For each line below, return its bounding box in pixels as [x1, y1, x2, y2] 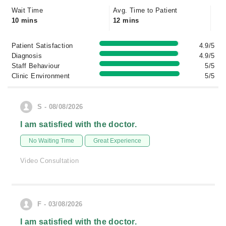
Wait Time [11, 7, 43, 14]
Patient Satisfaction [11, 42, 73, 49]
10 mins [11, 17, 38, 24]
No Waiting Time [29, 137, 74, 144]
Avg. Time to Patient [113, 7, 178, 14]
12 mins [113, 17, 139, 24]
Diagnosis [11, 52, 42, 60]
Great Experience [93, 137, 142, 144]
